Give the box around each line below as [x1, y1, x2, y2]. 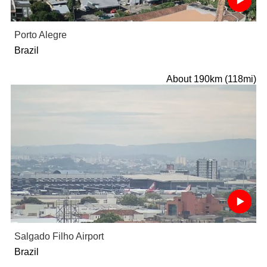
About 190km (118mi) [166, 74, 257, 85]
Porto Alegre [14, 30, 67, 41]
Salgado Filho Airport [14, 231, 104, 242]
